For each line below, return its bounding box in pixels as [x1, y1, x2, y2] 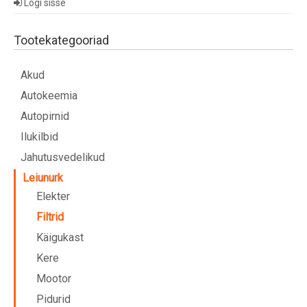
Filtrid [36, 210, 64, 223]
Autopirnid [21, 109, 69, 123]
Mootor [36, 271, 71, 285]
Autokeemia [21, 88, 77, 102]
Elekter [36, 189, 70, 203]
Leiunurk [23, 171, 63, 184]
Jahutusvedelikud [21, 150, 105, 164]
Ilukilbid [21, 130, 58, 143]
